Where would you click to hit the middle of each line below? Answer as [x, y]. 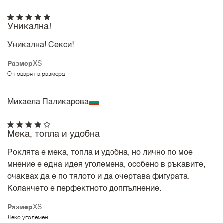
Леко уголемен [28, 217]
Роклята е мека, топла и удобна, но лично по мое [100, 153]
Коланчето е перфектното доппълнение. [85, 188]
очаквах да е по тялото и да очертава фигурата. [99, 176]
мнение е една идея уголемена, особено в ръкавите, [107, 165]
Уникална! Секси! [41, 45]
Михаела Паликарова [48, 102]
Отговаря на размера [36, 74]
